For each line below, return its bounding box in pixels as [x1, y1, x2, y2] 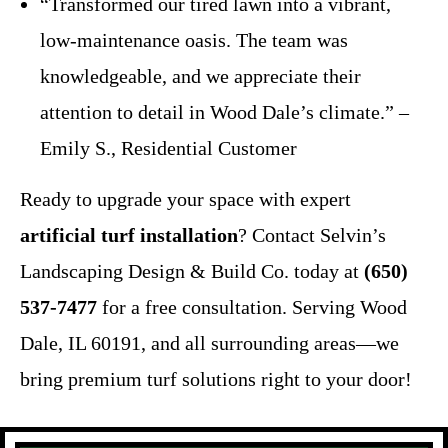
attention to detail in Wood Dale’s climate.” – [40, 100, 409, 123]
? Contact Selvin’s [238, 223, 386, 246]
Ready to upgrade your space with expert [20, 187, 351, 210]
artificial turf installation [20, 223, 238, 246]
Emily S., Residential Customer [40, 136, 297, 159]
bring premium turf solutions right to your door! [20, 367, 412, 390]
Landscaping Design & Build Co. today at [20, 259, 364, 282]
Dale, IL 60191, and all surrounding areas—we [20, 331, 399, 354]
